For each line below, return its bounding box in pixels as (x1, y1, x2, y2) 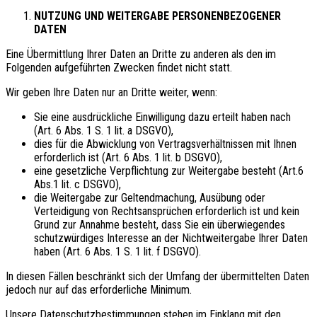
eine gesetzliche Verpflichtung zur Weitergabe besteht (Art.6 (34, 163, 304, 178)
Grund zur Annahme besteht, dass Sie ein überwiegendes (34, 217, 285, 231)
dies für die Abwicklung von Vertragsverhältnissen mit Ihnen (34, 137, 296, 151)
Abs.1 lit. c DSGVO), (34, 177, 121, 191)
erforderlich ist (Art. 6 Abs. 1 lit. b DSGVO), (34, 150, 222, 164)
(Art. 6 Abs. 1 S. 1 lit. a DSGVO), (34, 123, 173, 137)
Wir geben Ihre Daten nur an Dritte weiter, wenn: (6, 85, 217, 99)
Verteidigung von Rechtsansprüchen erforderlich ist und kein (34, 204, 299, 218)
